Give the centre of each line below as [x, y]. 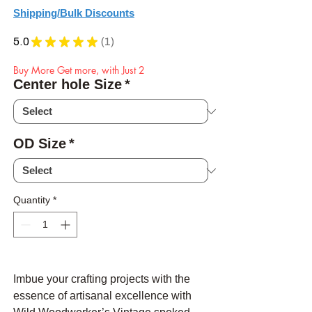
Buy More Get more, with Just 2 [79, 70]
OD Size [40, 144]
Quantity [32, 200]
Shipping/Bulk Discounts [74, 13]
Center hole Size [68, 85]
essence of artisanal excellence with [102, 296]
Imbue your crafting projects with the [102, 279]
